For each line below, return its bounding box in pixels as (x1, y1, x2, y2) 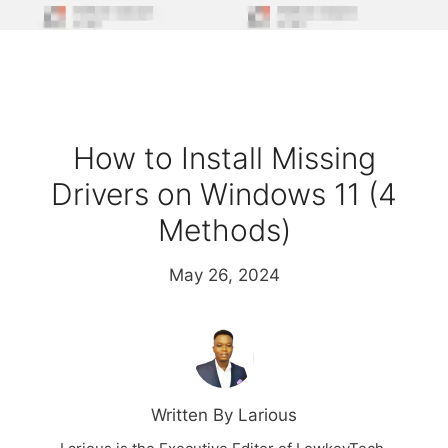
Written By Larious (151, 405, 297, 426)
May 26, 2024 (168, 265, 280, 286)
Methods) (157, 212, 291, 249)
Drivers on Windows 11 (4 (51, 176, 397, 213)
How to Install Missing (72, 140, 376, 177)
